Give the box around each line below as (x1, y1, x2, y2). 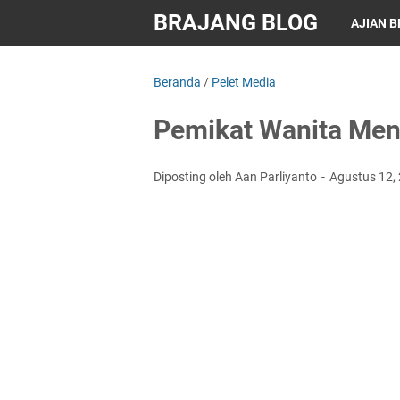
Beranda (154, 75, 201, 89)
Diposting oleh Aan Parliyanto (154, 170, 320, 184)
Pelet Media (212, 75, 276, 89)
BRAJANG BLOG (154, 10, 318, 36)
